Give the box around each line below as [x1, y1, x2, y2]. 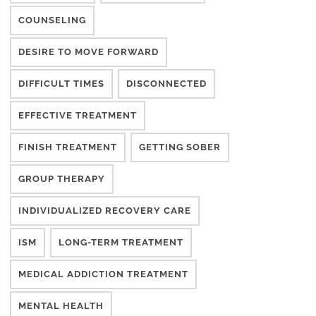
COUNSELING [18, 15, 86, 25]
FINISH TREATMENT [18, 142, 117, 152]
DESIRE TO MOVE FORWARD [18, 47, 159, 57]
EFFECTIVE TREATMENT [18, 110, 137, 121]
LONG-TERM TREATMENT [59, 237, 183, 248]
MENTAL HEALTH [18, 300, 104, 311]
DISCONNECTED [126, 78, 207, 89]
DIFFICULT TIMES [18, 78, 104, 89]
